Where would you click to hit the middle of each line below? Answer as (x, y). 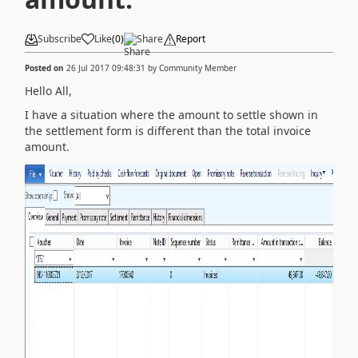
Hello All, (48, 90)
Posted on (46, 68)
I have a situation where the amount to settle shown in (171, 115)
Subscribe (60, 39)
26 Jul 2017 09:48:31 (106, 68)
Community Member (198, 68)
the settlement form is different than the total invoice (168, 131)
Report (191, 39)
